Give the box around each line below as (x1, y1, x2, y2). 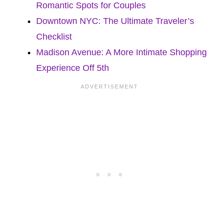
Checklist (36, 31, 72, 42)
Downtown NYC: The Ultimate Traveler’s (36, 16, 194, 26)
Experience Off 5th (36, 63, 109, 73)
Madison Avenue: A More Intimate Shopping (36, 47, 207, 57)
